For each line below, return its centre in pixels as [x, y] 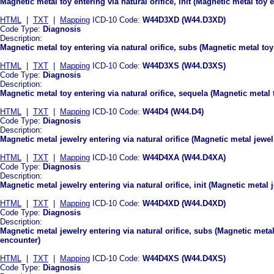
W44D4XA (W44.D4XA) [184, 157]
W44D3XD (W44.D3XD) [184, 20]
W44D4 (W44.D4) [173, 111]
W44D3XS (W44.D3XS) [184, 65]
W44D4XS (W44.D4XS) [184, 258]
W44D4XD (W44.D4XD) [184, 203]
